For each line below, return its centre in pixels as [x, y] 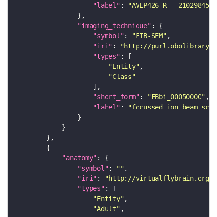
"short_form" [116, 97]
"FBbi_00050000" [176, 97]
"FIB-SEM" [149, 36]
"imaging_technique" [114, 25]
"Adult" [107, 209]
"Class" [122, 76]
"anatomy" [79, 158]
